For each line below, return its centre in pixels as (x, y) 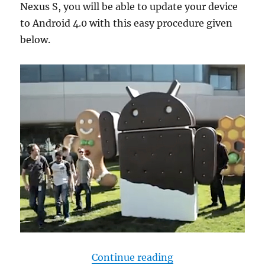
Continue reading (132, 258)
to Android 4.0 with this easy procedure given (127, 23)
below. (35, 39)
